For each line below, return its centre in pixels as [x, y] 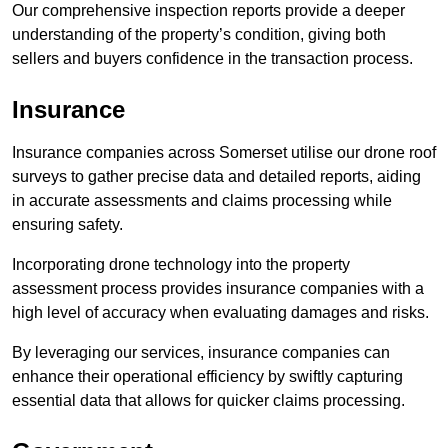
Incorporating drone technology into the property [181, 265]
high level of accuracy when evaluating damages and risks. [220, 313]
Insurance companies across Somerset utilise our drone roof [224, 153]
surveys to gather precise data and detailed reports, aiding [216, 177]
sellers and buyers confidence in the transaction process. [212, 59]
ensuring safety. [67, 225]
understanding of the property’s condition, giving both [199, 35]
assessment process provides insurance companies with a [218, 289]
